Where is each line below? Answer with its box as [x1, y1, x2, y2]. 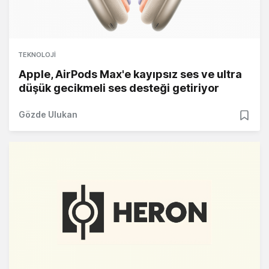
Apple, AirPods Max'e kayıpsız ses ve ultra [19, 68, 242, 81]
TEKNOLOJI [18, 50, 56, 59]
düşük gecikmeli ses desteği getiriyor [19, 82, 219, 95]
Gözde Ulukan [19, 109, 77, 120]
